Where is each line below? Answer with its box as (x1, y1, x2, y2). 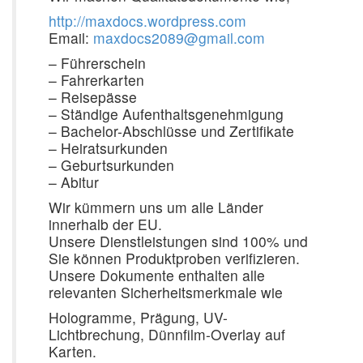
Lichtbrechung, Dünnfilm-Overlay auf (49, 324, 285, 344)
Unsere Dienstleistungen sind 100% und (49, 231, 308, 251)
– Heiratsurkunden (49, 138, 168, 158)
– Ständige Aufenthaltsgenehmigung (49, 104, 284, 124)
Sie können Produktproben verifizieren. (49, 248, 300, 268)
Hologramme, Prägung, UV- (49, 307, 228, 327)
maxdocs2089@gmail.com (93, 28, 265, 48)
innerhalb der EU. (49, 214, 162, 234)
